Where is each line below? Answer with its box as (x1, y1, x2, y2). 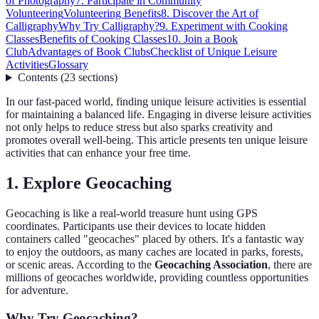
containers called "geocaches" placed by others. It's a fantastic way (6, 233, 304, 246)
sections (78, 71, 114, 84)
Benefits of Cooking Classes (39, 33, 167, 46)
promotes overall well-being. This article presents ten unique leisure (6, 134, 308, 147)
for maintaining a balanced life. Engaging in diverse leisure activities (6, 108, 311, 121)
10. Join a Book (167, 33, 238, 46)
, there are (268, 258, 312, 271)
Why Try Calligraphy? (58, 20, 159, 33)
